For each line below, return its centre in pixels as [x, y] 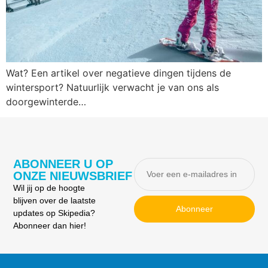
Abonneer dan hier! [50, 225]
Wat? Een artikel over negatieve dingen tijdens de [118, 73]
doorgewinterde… [46, 102]
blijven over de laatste [55, 200]
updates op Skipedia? [54, 213]
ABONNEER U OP [63, 164]
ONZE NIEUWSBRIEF [73, 176]
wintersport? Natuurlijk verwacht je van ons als [112, 87]
